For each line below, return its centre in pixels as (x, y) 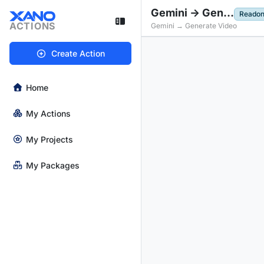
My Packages (53, 165)
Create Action (78, 53)
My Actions (48, 113)
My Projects (49, 139)
